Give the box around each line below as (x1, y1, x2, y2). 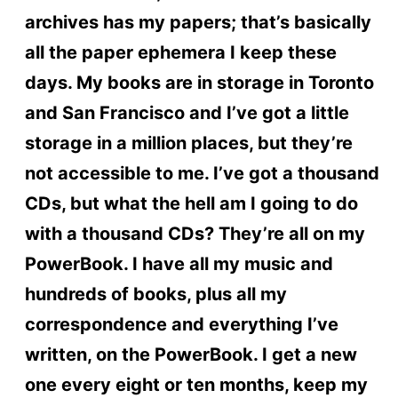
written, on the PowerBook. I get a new (24, 343, 357, 365)
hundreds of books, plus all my (24, 283, 287, 305)
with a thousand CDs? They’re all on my (24, 222, 365, 244)
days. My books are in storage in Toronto (24, 71, 374, 93)
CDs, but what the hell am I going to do (24, 192, 358, 214)
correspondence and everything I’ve (24, 313, 338, 335)
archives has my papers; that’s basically (24, 11, 371, 33)
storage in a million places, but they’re (24, 131, 353, 154)
